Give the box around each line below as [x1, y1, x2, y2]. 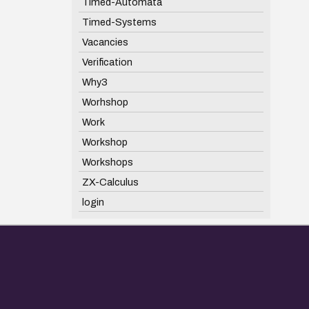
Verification [81, 56, 132, 68]
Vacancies [81, 36, 128, 48]
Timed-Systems [81, 16, 157, 28]
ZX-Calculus [81, 176, 139, 188]
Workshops [81, 156, 133, 168]
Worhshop [81, 96, 128, 108]
